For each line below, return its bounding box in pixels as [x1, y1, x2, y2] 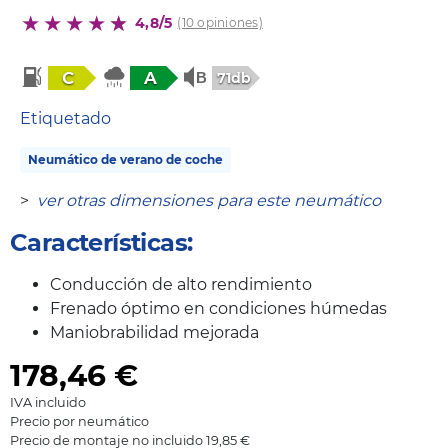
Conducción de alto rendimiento [50, 274, 312, 294]
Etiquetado [20, 108, 111, 128]
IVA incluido [10, 394, 86, 410]
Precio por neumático [10, 413, 149, 429]
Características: [10, 227, 193, 257]
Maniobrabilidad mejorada [50, 322, 259, 342]
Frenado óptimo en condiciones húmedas [50, 298, 387, 318]
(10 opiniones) [177, 15, 263, 31]
